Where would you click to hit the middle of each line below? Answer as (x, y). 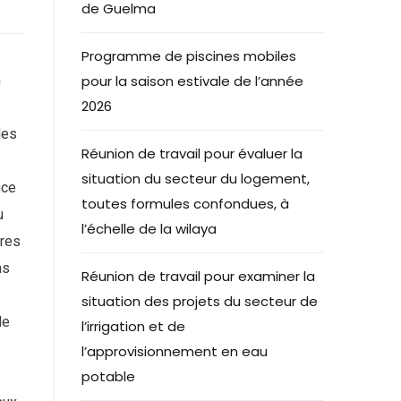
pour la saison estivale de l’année (192, 81)
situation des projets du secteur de (200, 301)
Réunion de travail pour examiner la (198, 276)
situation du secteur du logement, (196, 179)
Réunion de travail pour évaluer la (192, 154)
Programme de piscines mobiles (189, 56)
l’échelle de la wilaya (149, 229)
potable (108, 376)
